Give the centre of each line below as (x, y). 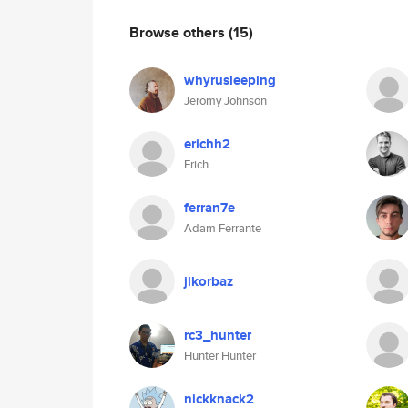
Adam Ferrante (223, 228)
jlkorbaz (209, 281)
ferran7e (209, 208)
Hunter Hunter (220, 356)
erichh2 (207, 144)
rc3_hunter (218, 335)
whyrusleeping (230, 80)
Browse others (179, 32)
